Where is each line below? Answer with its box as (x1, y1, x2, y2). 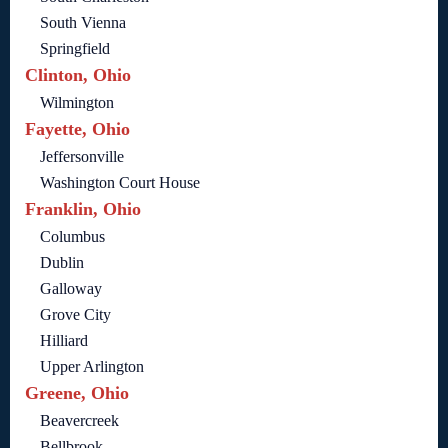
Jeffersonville (40, 148, 124, 166)
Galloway (40, 280, 102, 298)
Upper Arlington (40, 358, 144, 376)
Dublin (40, 254, 84, 272)
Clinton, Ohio (25, 65, 131, 86)
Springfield (40, 40, 110, 58)
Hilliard (40, 332, 88, 350)
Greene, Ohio (25, 383, 129, 404)
